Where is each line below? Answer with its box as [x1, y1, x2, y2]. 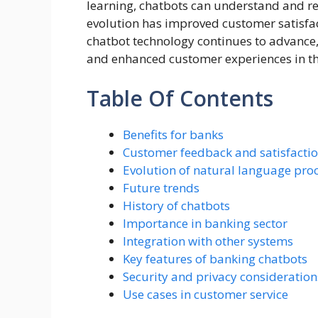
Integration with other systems [123, 232, 293, 249]
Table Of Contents [87, 83, 273, 113]
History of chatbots [123, 197, 230, 214]
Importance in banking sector [123, 214, 287, 231]
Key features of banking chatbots [123, 250, 307, 267]
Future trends [123, 179, 199, 196]
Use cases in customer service [123, 285, 288, 302]
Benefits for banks [123, 126, 224, 143]
